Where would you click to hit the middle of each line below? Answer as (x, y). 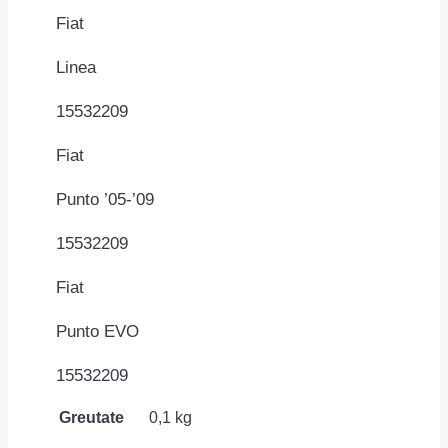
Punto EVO (97, 331)
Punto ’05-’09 (105, 199)
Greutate (91, 417)
